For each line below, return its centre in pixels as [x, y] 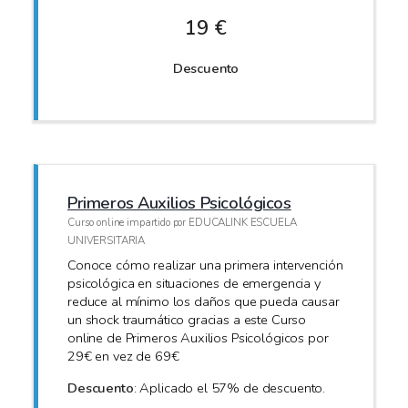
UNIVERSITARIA [107, 240]
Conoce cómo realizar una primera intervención [205, 265]
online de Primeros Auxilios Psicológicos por [198, 338]
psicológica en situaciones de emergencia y [194, 284]
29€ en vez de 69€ [123, 357]
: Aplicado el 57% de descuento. [229, 388]
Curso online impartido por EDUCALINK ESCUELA [182, 222]
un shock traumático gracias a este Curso [187, 320]
